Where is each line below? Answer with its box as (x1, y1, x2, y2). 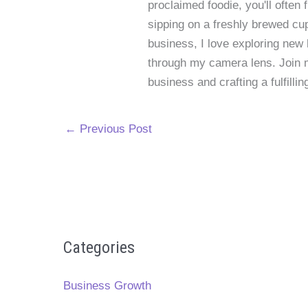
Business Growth (63, 279, 151, 293)
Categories (63, 238, 135, 258)
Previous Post (76, 122, 152, 135)
